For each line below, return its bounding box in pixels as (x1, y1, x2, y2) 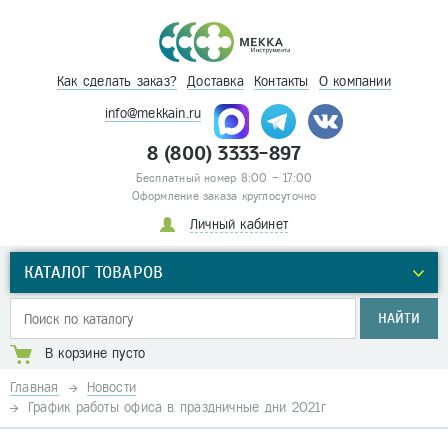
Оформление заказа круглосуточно (131, 190, 317, 202)
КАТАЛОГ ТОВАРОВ (24, 263, 164, 282)
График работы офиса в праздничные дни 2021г (28, 400, 327, 415)
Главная (10, 380, 59, 395)
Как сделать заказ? (57, 74, 178, 89)
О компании (318, 74, 391, 89)
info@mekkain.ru (104, 106, 202, 121)
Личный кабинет (189, 217, 289, 232)
